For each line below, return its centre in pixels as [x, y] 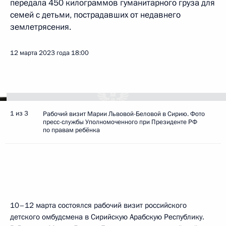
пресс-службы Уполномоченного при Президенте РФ [120, 122]
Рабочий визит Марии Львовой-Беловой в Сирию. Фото [124, 114]
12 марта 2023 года [40, 53]
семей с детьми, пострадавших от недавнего [95, 15]
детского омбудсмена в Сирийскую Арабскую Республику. [107, 217]
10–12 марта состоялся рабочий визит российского [98, 205]
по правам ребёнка [71, 130]
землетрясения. [41, 27]
